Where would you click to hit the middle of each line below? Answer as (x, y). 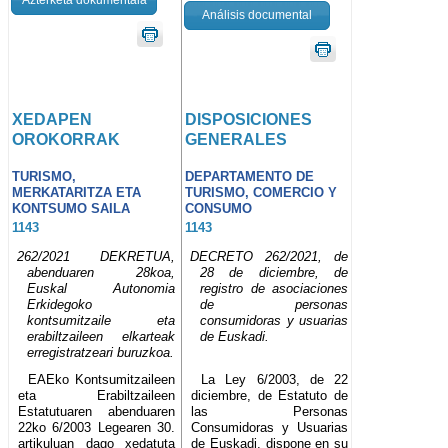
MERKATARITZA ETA (76, 193)
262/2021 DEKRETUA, (96, 257)
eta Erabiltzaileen (97, 396)
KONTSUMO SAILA (71, 209)
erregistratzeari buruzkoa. (100, 353)
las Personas (270, 412)
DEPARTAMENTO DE (250, 177)
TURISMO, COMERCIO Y (261, 193)
